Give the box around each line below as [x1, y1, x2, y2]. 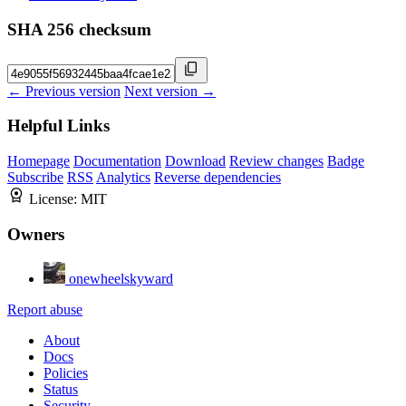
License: [29, 191, 81, 208]
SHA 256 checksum [7, 19, 151, 39]
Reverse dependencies [154, 169, 281, 186]
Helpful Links [7, 116, 110, 136]
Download [165, 153, 226, 169]
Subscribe [7, 169, 63, 186]
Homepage [7, 153, 70, 169]
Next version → [124, 82, 216, 99]
